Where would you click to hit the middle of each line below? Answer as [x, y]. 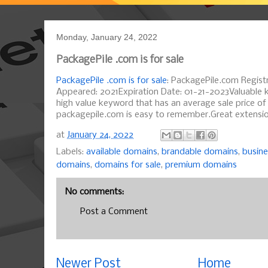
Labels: [71, 152]
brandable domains [200, 152]
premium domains [201, 165]
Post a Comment [114, 212]
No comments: [95, 192]
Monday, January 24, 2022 [107, 37]
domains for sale [128, 165]
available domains [122, 152]
